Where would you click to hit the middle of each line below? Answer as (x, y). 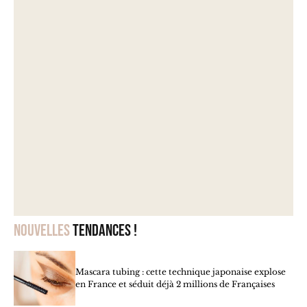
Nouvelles (42, 231)
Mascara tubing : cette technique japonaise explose (181, 272)
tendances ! (103, 231)
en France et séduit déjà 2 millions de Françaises (175, 284)
